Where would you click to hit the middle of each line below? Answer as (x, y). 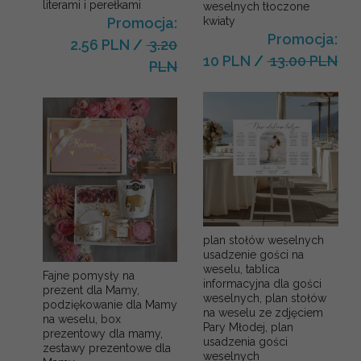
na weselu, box (82, 320)
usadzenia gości (246, 342)
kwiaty (220, 21)
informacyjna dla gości (263, 284)
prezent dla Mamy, (91, 290)
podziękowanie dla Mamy (110, 305)
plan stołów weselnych (264, 241)
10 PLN (227, 60)
